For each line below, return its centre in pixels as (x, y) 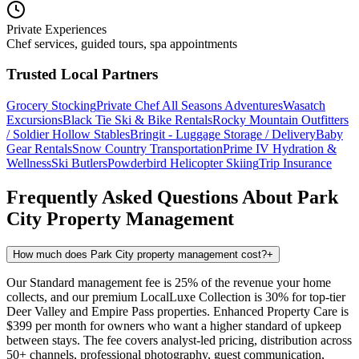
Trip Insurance (295, 163)
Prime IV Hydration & (280, 149)
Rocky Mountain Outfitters (280, 120)
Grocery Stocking (51, 106)
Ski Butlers (79, 163)
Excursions (34, 120)
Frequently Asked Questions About (152, 197)
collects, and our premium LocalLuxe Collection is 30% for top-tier (176, 296)
